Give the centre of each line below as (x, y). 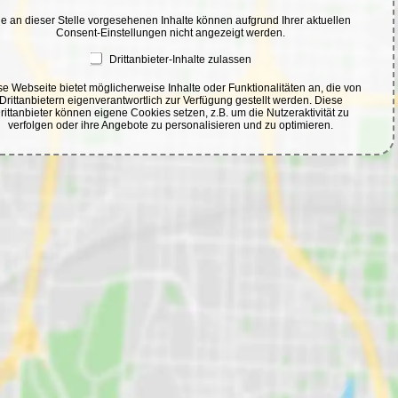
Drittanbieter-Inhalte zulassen (179, 60)
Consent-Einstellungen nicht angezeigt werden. (171, 33)
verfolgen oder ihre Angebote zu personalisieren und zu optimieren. (171, 125)
